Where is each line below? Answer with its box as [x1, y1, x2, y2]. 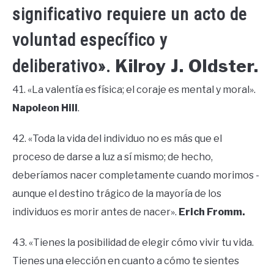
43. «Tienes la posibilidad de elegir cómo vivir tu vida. [12, 237, 254, 249]
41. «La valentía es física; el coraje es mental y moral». [12, 84, 256, 96]
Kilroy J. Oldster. [115, 56, 259, 77]
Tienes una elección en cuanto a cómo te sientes [12, 255, 239, 267]
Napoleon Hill [12, 102, 78, 114]
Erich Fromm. [179, 206, 245, 218]
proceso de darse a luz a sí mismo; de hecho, [12, 151, 213, 163]
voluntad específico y [12, 30, 168, 51]
